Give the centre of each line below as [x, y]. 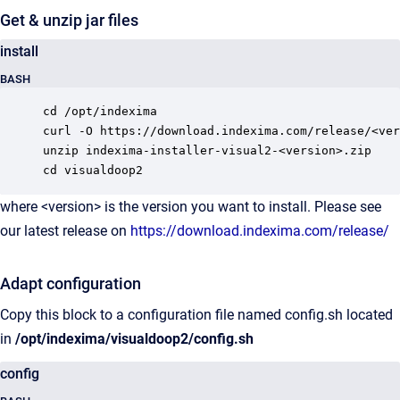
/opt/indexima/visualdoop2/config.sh [134, 339]
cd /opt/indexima [100, 111]
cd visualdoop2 [93, 170]
